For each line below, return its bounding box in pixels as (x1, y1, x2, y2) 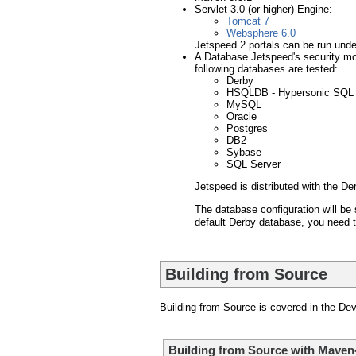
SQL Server (226, 158, 281, 171)
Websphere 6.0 (226, 27, 296, 40)
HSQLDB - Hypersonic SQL (226, 87, 354, 99)
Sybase (226, 146, 261, 159)
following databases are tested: (195, 63, 338, 75)
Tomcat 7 (226, 15, 269, 28)
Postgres (226, 122, 268, 135)
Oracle (226, 110, 257, 123)
